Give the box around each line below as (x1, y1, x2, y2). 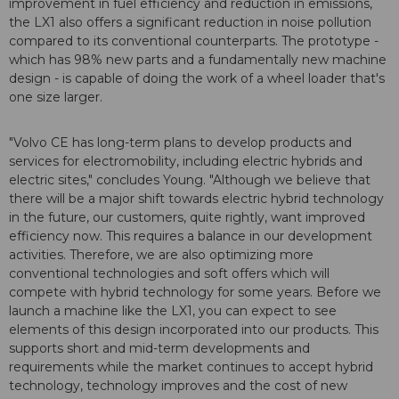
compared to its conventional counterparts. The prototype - (9, 32, 379, 49)
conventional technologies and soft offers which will (9, 265, 330, 281)
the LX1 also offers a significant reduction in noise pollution (9, 13, 371, 30)
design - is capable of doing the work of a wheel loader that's (9, 69, 385, 86)
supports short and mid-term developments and (9, 339, 310, 356)
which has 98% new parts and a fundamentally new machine (9, 51, 387, 68)
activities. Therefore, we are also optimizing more (9, 246, 313, 263)
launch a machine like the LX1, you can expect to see (9, 302, 337, 319)
